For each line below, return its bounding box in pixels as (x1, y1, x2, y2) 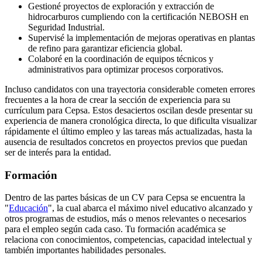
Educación (9, 203, 48, 213)
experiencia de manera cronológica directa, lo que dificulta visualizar (5, 115, 257, 126)
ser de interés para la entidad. (5, 147, 111, 157)
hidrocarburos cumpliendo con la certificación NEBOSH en (28, 11, 249, 22)
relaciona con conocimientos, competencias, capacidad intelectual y (5, 235, 252, 245)
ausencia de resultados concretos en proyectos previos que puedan (5, 136, 247, 147)
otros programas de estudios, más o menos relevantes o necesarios (5, 213, 246, 224)
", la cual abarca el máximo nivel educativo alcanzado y (48, 203, 253, 213)
